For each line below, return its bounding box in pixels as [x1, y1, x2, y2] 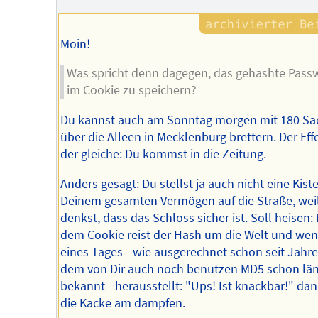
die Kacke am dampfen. [60, 295, 185, 311]
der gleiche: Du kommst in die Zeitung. [60, 146, 266, 162]
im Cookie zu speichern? [67, 82, 197, 99]
